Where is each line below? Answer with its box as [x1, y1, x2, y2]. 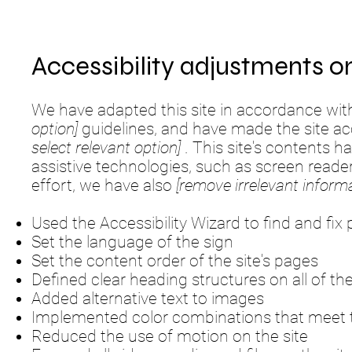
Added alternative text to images [31, 289, 264, 309]
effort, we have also [31, 176, 176, 196]
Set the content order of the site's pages [31, 251, 318, 271]
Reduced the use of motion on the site [31, 327, 308, 346]
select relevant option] [31, 138, 181, 158]
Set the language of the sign [31, 233, 233, 252]
